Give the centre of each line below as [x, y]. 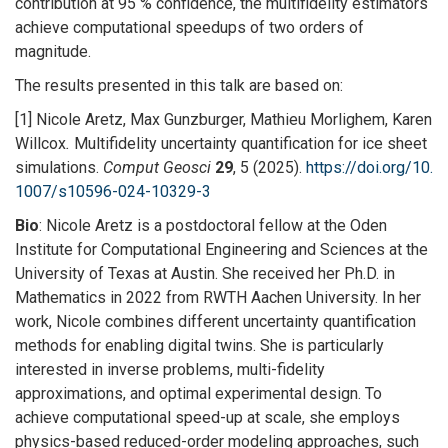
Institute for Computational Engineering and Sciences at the [221, 249]
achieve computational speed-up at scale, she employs [207, 417]
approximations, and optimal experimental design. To [198, 393]
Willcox [40, 143]
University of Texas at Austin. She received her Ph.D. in [205, 273]
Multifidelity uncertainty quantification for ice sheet [248, 143]
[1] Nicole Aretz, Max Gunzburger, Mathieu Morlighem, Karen [223, 119]
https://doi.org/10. [369, 167]
